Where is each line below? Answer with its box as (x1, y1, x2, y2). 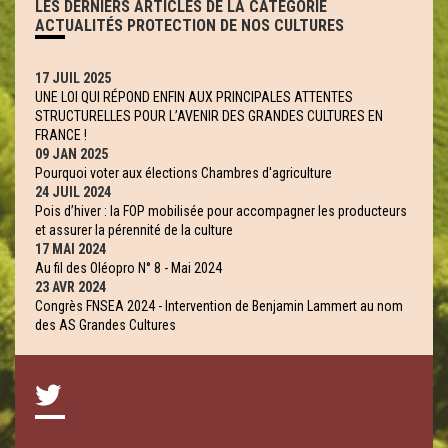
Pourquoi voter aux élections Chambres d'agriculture (35, 165, 332, 181)
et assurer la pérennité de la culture (35, 222, 233, 238)
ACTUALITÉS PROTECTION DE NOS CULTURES (35, 16, 344, 35)
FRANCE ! (35, 127, 87, 143)
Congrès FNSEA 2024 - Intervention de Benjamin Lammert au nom (35, 298, 403, 314)
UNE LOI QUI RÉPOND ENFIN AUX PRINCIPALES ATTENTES (35, 89, 353, 105)
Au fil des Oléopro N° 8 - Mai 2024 (35, 260, 222, 276)
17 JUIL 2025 (35, 70, 111, 86)
